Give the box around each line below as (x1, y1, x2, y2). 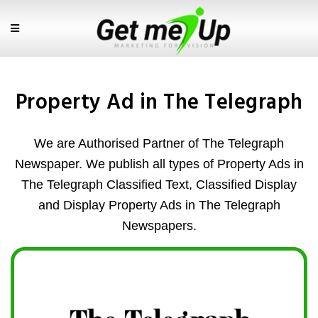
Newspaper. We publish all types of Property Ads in (14, 157, 304, 171)
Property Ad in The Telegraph (15, 86, 303, 120)
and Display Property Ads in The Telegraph (38, 198, 280, 212)
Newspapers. (121, 219, 197, 233)
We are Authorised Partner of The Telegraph (34, 136, 284, 150)
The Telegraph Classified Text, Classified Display (21, 177, 297, 192)
